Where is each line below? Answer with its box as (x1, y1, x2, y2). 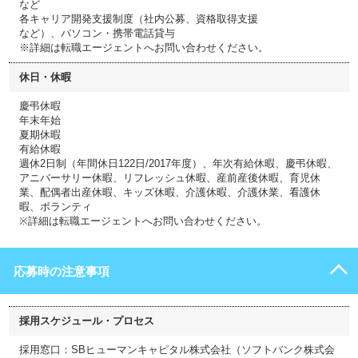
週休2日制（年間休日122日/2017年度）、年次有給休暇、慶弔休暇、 (19, 157, 337, 169)
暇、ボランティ (19, 201, 92, 213)
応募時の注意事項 (14, 265, 109, 278)
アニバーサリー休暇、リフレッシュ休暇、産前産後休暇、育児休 (19, 172, 320, 184)
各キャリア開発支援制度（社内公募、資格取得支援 (19, 13, 258, 25)
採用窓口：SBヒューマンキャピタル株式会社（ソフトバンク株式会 (19, 344, 335, 356)
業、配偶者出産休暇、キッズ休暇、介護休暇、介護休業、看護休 (19, 186, 320, 198)
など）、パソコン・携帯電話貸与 (19, 27, 175, 39)
